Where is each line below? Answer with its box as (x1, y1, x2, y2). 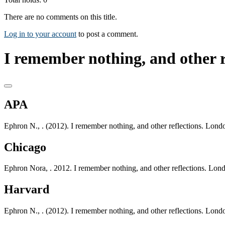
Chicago (4, 140, 46, 154)
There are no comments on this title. (4, 12, 117, 21)
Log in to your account (4, 29, 76, 38)
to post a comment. (76, 29, 138, 38)
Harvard (4, 183, 49, 196)
